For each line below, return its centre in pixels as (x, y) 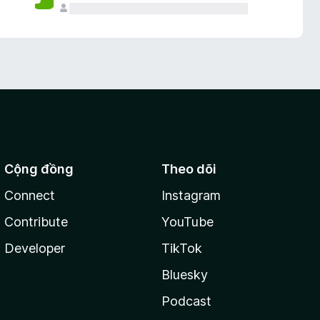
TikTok (181, 248)
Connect (30, 195)
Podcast (186, 301)
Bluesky (184, 275)
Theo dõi (189, 169)
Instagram (191, 195)
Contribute (36, 222)
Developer (35, 248)
